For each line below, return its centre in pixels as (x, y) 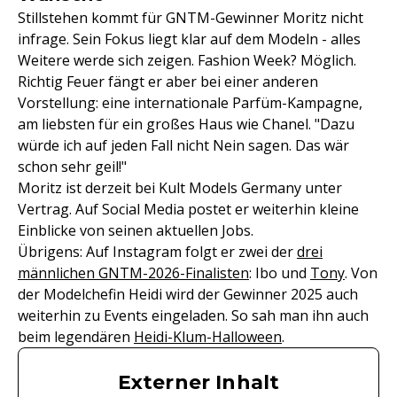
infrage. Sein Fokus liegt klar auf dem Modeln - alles (189, 39)
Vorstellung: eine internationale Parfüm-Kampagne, (190, 103)
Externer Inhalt (198, 382)
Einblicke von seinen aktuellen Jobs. (136, 230)
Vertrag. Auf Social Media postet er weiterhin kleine (188, 209)
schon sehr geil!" (72, 167)
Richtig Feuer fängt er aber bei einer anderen (168, 82)
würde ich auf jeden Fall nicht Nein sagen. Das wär (183, 145)
